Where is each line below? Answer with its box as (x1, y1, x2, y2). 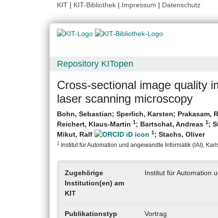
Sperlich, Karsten (116, 110, 173, 118)
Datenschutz (162, 1, 200, 9)
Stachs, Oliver (159, 130, 205, 139)
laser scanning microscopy (57, 92, 193, 106)
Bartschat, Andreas (140, 120, 205, 128)
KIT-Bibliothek (73, 1, 118, 9)
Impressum (122, 1, 156, 9)
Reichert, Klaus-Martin (57, 120, 133, 128)
